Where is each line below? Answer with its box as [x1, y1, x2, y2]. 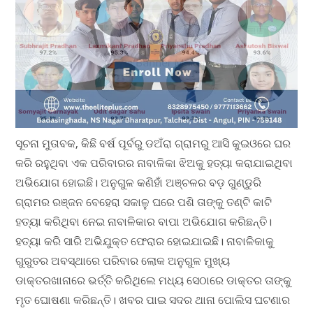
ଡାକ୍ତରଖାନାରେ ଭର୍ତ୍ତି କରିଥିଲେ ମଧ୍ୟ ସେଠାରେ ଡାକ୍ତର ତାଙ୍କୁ [15, 272, 292, 289]
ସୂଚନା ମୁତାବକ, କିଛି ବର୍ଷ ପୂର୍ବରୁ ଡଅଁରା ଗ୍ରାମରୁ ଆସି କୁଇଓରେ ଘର [15, 136, 291, 152]
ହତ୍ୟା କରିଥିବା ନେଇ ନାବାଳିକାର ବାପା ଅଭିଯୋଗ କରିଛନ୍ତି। [15, 214, 272, 230]
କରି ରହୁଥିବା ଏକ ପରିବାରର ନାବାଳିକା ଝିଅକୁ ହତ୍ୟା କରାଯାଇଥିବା [15, 155, 293, 171]
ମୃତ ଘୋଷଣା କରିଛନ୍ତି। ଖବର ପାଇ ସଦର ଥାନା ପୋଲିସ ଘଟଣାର [15, 292, 291, 308]
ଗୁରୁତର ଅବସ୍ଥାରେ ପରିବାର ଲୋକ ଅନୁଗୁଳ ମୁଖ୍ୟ [15, 253, 231, 269]
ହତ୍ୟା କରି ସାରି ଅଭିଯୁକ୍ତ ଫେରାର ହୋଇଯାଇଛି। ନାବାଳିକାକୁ [15, 233, 275, 249]
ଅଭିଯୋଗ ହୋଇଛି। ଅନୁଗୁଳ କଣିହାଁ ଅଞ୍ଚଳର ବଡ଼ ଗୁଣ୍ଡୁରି [15, 175, 262, 191]
